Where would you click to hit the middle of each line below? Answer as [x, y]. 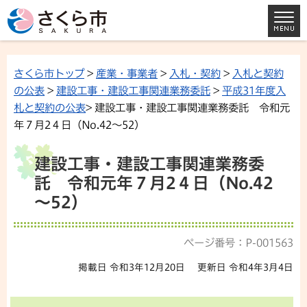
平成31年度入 [254, 90]
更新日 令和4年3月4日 [245, 267]
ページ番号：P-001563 [238, 243]
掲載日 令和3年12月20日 [132, 267]
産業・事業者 [127, 73]
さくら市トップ [49, 73]
